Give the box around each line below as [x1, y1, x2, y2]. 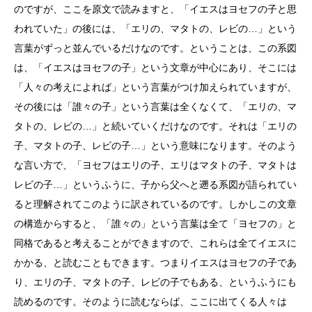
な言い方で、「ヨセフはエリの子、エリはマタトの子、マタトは [14, 159, 297, 171]
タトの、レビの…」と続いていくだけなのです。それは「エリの [14, 120, 297, 132]
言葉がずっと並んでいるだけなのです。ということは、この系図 [14, 42, 297, 54]
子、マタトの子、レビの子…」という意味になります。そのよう [14, 140, 297, 151]
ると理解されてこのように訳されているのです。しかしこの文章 [14, 198, 297, 210]
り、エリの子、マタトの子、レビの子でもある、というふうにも [14, 276, 297, 288]
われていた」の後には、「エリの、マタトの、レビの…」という [14, 23, 297, 34]
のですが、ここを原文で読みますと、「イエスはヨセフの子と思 [14, 3, 297, 15]
